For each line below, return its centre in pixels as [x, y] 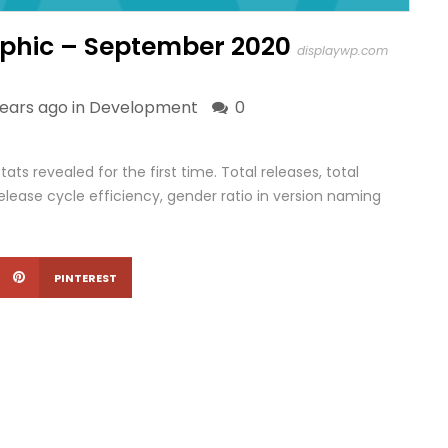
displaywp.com [342, 50]
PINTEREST [85, 278]
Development [143, 107]
